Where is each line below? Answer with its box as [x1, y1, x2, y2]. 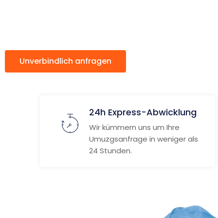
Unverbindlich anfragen [19, 55, 111, 67]
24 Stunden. [89, 145, 132, 156]
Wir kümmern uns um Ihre [89, 122, 180, 132]
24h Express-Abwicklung [89, 106, 197, 118]
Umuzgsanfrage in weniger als [89, 134, 198, 144]
